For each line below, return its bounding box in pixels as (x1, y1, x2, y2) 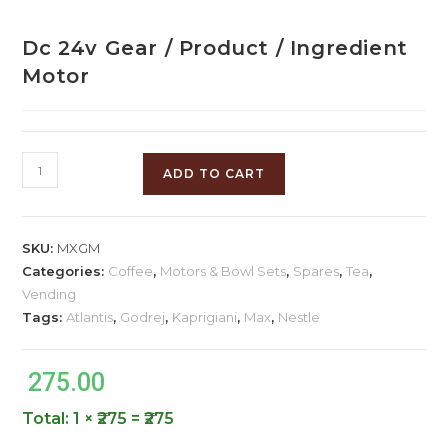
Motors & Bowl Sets (160, 263, 287, 280)
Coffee (108, 263, 154, 280)
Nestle (278, 309, 321, 326)
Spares (293, 263, 340, 280)
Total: (22, 409, 74, 429)
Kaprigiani (172, 309, 238, 326)
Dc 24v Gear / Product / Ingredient (22, 36, 408, 61)
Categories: (22, 263, 109, 280)
